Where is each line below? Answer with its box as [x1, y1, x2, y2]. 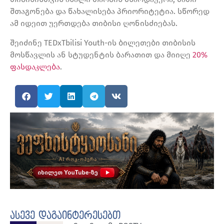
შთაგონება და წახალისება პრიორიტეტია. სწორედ [10, 6, 209, 16]
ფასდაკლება [10, 61, 60, 71]
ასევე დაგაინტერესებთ [10, 210, 120, 222]
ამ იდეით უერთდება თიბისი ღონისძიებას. [10, 18, 177, 28]
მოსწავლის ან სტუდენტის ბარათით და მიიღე [10, 49, 192, 59]
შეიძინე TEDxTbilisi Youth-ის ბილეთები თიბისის [10, 37, 195, 47]
